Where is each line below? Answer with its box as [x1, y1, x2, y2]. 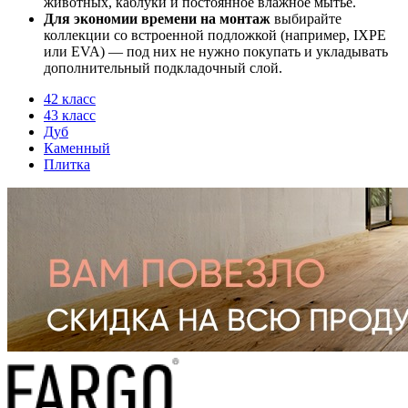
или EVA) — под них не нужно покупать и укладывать [44, 43, 388, 59]
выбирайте [270, 10, 342, 26]
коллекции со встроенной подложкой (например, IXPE [44, 26, 386, 43]
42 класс [44, 90, 96, 107]
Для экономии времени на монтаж [44, 10, 270, 26]
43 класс [44, 107, 96, 123]
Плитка [44, 156, 90, 172]
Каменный [44, 139, 110, 156]
